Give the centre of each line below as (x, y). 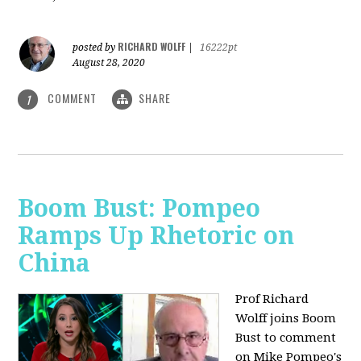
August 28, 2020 (109, 62)
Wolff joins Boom (286, 319)
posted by (95, 47)
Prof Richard (272, 299)
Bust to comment (286, 338)
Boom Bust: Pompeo (139, 209)
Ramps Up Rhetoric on (156, 236)
